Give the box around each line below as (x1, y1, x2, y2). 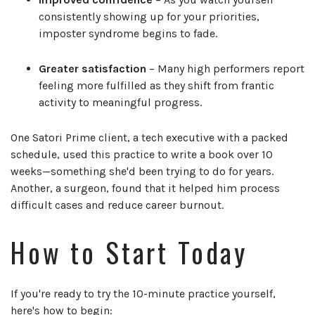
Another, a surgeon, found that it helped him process (11, 181, 280, 195)
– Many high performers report (146, 62, 304, 76)
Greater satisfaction (39, 62, 146, 76)
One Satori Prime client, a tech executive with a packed (11, 131, 288, 145)
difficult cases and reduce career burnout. (11, 198, 224, 212)
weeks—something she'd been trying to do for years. (11, 165, 274, 179)
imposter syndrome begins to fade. (39, 27, 217, 41)
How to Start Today (11, 232, 248, 273)
